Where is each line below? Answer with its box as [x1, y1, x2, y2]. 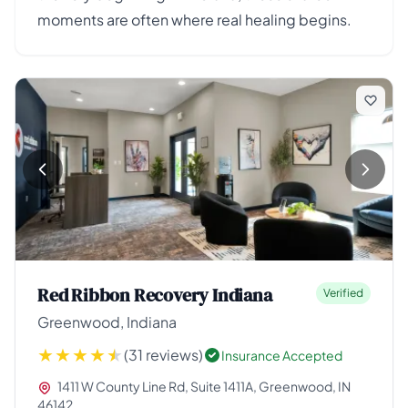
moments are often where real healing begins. [37, 10, 352, 29]
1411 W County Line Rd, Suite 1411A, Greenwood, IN [56, 378, 351, 394]
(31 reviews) [124, 345, 203, 364]
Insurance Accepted [221, 347, 342, 363]
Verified [323, 286, 363, 300]
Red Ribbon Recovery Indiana [37, 282, 272, 308]
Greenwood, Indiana [37, 312, 177, 331]
